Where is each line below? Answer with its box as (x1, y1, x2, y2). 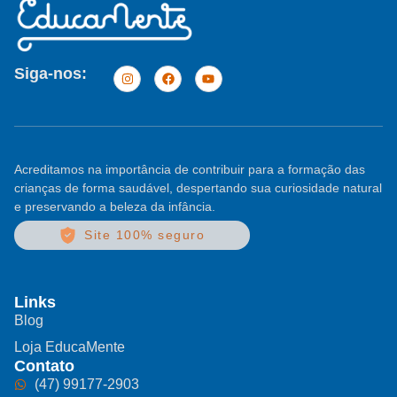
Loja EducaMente (14, 339, 125, 354)
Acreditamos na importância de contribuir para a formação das (14, 162, 365, 177)
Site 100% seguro (84, 227, 206, 242)
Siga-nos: (14, 64, 87, 82)
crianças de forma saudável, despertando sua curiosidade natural (14, 181, 382, 196)
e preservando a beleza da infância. (14, 199, 215, 214)
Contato (14, 356, 74, 375)
